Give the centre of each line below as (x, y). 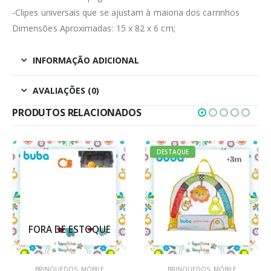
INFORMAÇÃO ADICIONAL (86, 60)
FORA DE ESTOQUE (69, 229)
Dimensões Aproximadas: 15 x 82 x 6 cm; (94, 28)
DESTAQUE (173, 152)
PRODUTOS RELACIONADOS (77, 113)
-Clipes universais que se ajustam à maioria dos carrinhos (126, 13)
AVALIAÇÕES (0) (66, 91)
